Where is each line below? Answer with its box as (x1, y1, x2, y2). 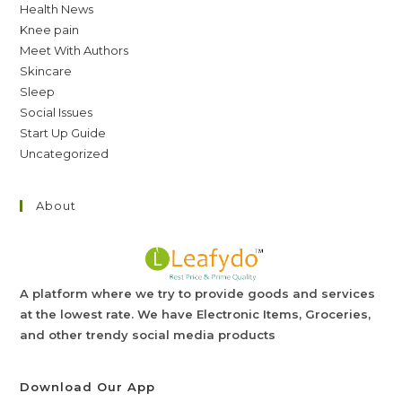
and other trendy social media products (20, 327, 276, 342)
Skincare (20, 63, 73, 78)
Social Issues (20, 104, 93, 119)
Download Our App (20, 379, 156, 394)
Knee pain (20, 22, 80, 37)
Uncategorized (20, 145, 109, 161)
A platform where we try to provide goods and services (20, 285, 376, 301)
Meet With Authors (20, 42, 129, 57)
